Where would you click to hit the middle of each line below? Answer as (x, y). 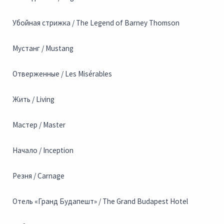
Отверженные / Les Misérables (62, 74)
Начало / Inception (43, 150)
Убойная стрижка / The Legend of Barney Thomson (96, 23)
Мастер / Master (39, 125)
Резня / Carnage (38, 176)
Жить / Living (33, 99)
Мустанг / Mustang (43, 48)
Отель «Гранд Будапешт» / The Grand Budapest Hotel (100, 201)
